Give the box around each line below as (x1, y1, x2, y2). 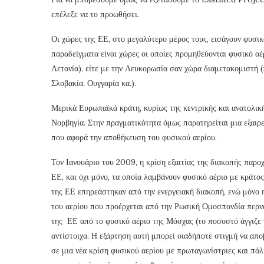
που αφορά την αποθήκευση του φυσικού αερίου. (51, 131, 217, 143)
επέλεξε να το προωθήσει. (51, 8, 139, 19)
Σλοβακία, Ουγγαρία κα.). (51, 77, 136, 88)
